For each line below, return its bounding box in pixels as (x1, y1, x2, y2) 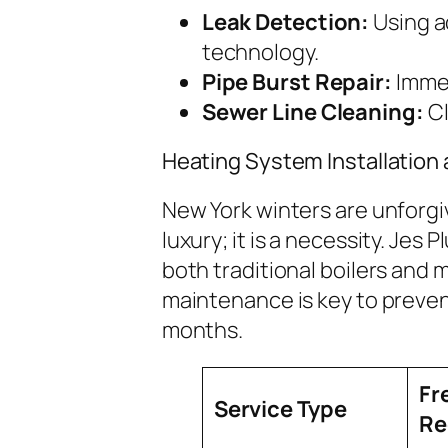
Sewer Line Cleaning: (201, 96, 424, 127)
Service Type (213, 393, 347, 424)
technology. (201, 36, 319, 67)
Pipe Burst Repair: (201, 66, 392, 97)
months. (161, 314, 244, 345)
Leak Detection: (201, 6, 370, 37)
